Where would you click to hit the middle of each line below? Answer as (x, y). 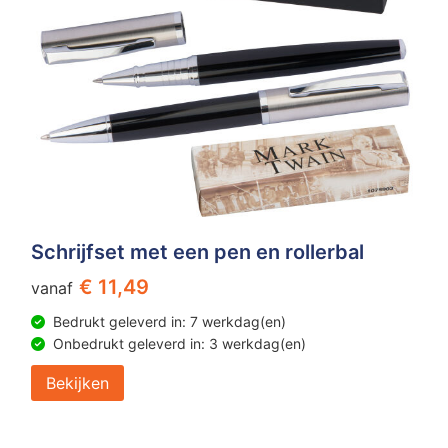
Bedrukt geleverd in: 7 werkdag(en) (169, 321)
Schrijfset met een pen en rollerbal (197, 251)
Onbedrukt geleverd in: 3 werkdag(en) (179, 343)
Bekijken (77, 382)
